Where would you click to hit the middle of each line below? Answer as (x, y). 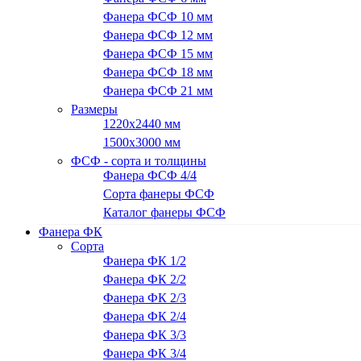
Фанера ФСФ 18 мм (158, 72)
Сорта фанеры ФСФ (159, 194)
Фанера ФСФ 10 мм (158, 17)
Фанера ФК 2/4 (145, 316)
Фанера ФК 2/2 (145, 279)
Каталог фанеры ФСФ (164, 212)
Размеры (94, 109)
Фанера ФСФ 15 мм (158, 54)
